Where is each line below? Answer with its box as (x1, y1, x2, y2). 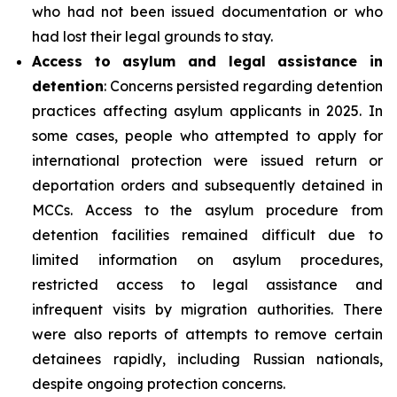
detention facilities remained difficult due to (32, 226, 383, 244)
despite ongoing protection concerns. (32, 375, 285, 393)
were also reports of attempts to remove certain (32, 325, 383, 343)
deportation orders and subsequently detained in (32, 176, 383, 194)
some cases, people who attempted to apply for (32, 127, 383, 144)
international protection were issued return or (32, 152, 383, 169)
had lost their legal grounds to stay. (32, 27, 273, 45)
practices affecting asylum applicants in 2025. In (32, 102, 383, 120)
